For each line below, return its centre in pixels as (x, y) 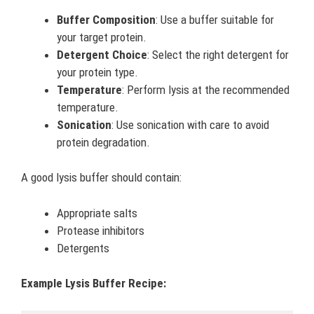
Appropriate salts (97, 213)
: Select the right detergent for (218, 54)
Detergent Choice (102, 54)
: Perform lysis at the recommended (206, 89)
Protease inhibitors (101, 230)
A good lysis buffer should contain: (101, 177)
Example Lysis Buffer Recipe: (94, 283)
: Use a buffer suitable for (215, 19)
